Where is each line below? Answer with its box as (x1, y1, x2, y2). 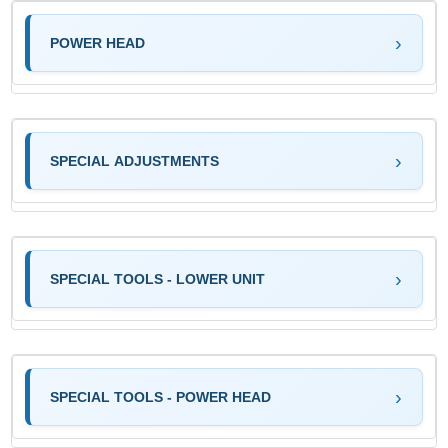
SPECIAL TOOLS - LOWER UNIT (50, 270, 266, 287)
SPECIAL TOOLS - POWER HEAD (50, 388, 272, 405)
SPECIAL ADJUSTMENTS (50, 152, 220, 169)
